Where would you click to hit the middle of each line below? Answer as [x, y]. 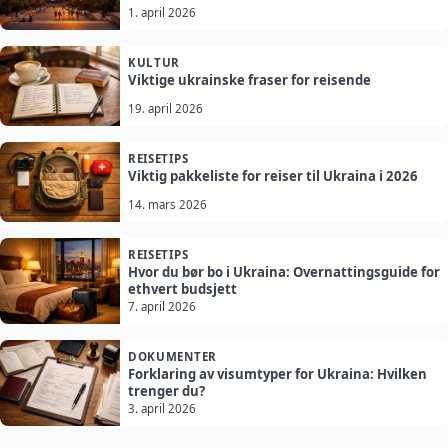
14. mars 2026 [167, 205]
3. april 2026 [162, 409]
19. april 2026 [165, 109]
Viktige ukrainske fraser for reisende [249, 80]
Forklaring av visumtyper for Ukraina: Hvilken [277, 374]
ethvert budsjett [182, 289]
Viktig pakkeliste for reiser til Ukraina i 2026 [273, 176]
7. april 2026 [162, 307]
